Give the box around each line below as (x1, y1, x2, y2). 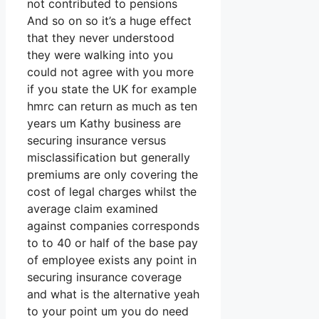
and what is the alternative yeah (27, 287, 199, 302)
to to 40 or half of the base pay (27, 236, 198, 251)
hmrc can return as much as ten (27, 99, 197, 114)
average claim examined (27, 202, 158, 216)
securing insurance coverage (27, 270, 182, 285)
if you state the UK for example (27, 82, 197, 97)
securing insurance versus (27, 133, 166, 148)
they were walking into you (27, 48, 173, 63)
